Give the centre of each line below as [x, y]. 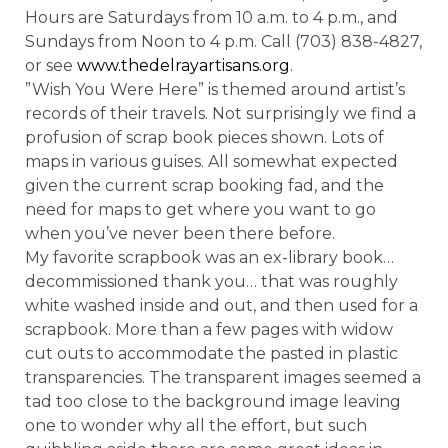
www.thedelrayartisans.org [183, 66]
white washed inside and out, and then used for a [221, 306]
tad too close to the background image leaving [213, 402]
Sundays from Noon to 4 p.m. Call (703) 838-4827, [223, 42]
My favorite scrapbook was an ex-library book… [209, 258]
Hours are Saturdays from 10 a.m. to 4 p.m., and [211, 18]
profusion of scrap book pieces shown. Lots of [204, 138]
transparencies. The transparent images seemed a [223, 378]
